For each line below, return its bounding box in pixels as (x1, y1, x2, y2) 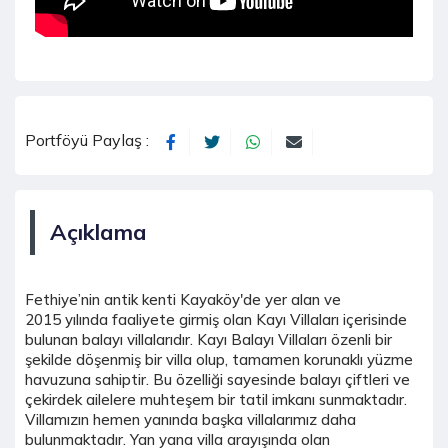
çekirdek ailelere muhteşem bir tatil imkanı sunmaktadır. (25, 390, 407, 410)
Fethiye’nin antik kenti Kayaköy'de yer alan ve (25, 290, 341, 310)
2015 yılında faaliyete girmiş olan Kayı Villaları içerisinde (25, 310, 407, 330)
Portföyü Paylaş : (25, 130, 153, 151)
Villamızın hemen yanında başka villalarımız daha (25, 410, 356, 430)
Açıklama (50, 218, 147, 247)
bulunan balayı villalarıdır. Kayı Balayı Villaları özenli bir (25, 330, 392, 350)
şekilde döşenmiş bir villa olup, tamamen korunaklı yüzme (25, 350, 413, 370)
